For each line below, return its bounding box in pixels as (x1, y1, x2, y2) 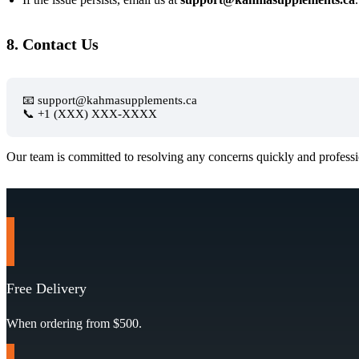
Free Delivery (6, 280, 87, 296)
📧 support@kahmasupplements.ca (22, 93, 197, 107)
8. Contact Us (6, 34, 99, 53)
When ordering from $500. (6, 316, 142, 330)
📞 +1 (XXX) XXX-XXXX (22, 107, 157, 120)
